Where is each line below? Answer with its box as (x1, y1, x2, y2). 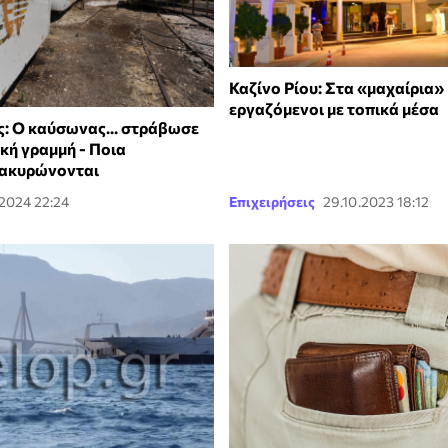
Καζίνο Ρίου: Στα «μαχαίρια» (229, 78, 444, 98)
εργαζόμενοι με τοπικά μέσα (229, 99, 439, 119)
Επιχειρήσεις (229, 192, 315, 210)
